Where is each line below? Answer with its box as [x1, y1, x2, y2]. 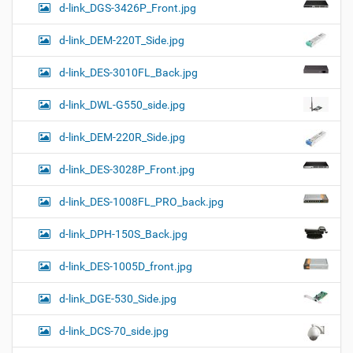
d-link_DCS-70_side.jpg [59, 324, 169, 337]
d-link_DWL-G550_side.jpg [59, 98, 185, 111]
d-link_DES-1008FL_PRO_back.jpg [59, 195, 224, 208]
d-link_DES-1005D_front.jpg [59, 259, 192, 273]
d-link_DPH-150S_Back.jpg [59, 227, 188, 240]
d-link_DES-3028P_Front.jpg [59, 162, 195, 176]
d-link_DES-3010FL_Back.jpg [59, 65, 198, 79]
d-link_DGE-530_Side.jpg [59, 292, 176, 305]
